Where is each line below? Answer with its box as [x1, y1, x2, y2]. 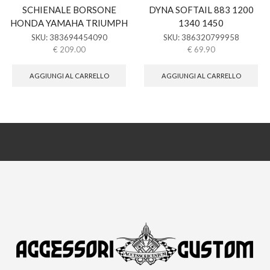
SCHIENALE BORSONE [22, 4, 116, 15]
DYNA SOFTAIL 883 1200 [148, 4, 254, 15]
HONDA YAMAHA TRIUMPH [10, 17, 128, 28]
